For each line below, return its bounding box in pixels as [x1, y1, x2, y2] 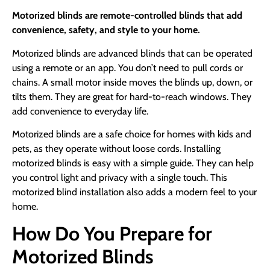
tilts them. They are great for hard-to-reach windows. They [12, 90, 251, 102]
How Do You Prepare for [12, 222, 212, 246]
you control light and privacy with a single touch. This [12, 172, 227, 184]
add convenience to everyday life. [12, 105, 148, 117]
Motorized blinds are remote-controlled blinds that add [12, 10, 242, 22]
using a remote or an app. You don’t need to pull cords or [12, 61, 243, 74]
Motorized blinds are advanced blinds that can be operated [12, 47, 253, 59]
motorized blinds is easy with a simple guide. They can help [12, 157, 254, 169]
